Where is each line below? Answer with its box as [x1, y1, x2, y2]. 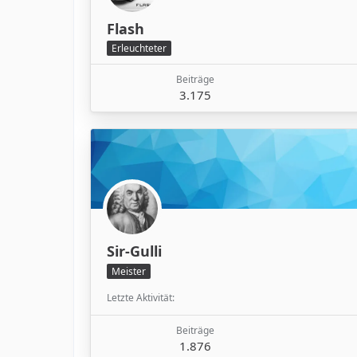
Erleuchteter [112, 41, 167, 56]
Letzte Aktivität [107, 290, 172, 304]
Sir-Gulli [107, 241, 162, 261]
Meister [112, 264, 146, 278]
